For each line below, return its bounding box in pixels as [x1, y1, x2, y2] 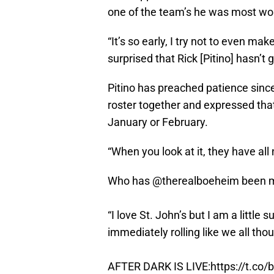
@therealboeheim [152, 174, 239, 188]
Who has [108, 174, 152, 188]
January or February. [108, 116, 208, 129]
